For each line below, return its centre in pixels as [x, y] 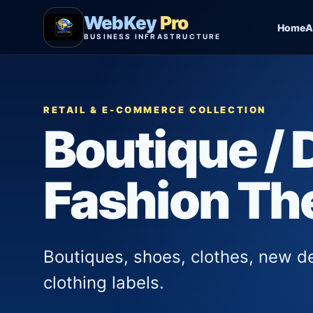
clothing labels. [104, 283]
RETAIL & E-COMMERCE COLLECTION [155, 110]
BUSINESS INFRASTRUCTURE [153, 36]
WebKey [121, 23]
